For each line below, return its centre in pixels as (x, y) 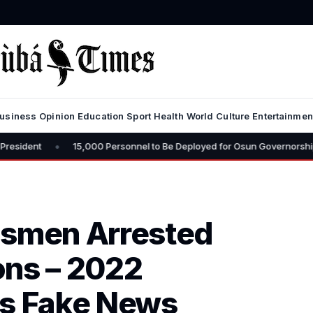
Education (101, 116)
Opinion (57, 116)
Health (168, 116)
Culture (233, 116)
